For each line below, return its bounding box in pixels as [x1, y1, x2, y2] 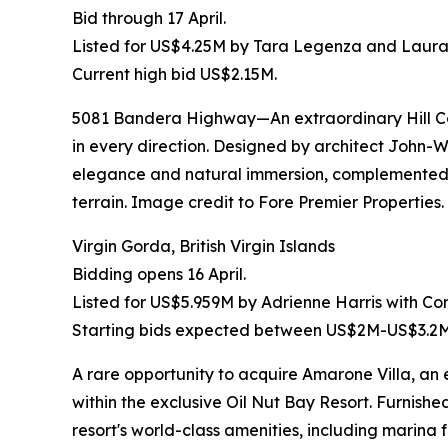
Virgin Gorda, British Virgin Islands [72, 236, 335, 257]
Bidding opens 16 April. [72, 264, 246, 285]
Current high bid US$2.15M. [72, 64, 277, 85]
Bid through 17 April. [72, 8, 226, 29]
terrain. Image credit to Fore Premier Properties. [72, 192, 444, 213]
